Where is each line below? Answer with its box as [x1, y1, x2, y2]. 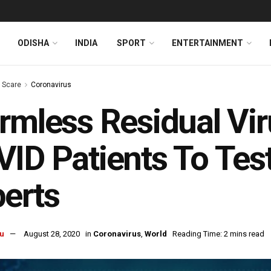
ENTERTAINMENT [172, 38, 243, 48]
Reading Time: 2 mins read [172, 229, 264, 239]
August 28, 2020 [24, 229, 80, 239]
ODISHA [18, 38, 49, 48]
